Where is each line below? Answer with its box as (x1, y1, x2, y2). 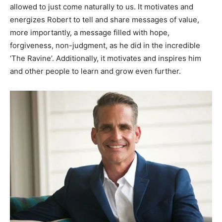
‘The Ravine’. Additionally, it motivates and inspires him (10, 54, 201, 63)
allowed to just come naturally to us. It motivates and (10, 2, 193, 12)
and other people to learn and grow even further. (10, 66, 181, 76)
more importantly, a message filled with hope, (10, 28, 169, 38)
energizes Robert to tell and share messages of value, (10, 15, 199, 25)
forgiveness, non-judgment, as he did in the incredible (10, 41, 200, 51)
